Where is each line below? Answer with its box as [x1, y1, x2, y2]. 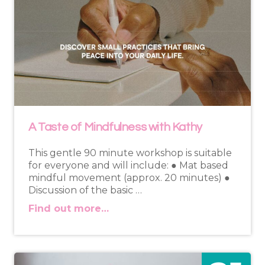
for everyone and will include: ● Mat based [28, 160, 228, 172]
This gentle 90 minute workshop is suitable [28, 147, 232, 159]
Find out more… [28, 203, 109, 215]
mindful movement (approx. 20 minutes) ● [28, 172, 230, 184]
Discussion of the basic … [28, 185, 142, 196]
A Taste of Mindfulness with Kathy [28, 121, 202, 134]
